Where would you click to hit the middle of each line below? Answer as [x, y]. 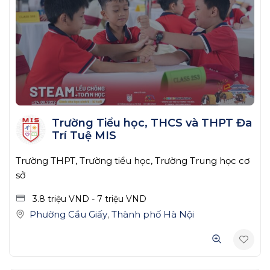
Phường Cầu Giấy [68, 214]
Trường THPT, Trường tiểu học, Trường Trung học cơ [133, 160]
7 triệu [111, 199]
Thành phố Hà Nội [153, 214]
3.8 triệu [51, 199]
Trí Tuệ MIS [84, 135]
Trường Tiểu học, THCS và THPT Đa [152, 123]
